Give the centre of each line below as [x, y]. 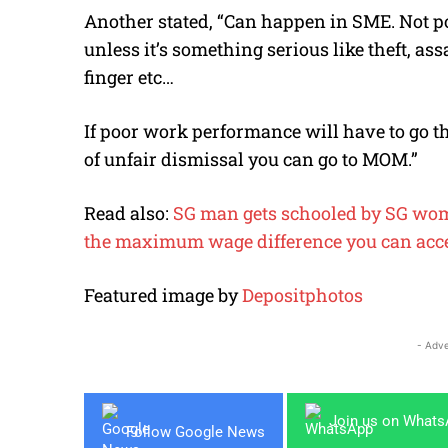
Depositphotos [302, 295]
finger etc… [129, 77]
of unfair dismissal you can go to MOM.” [251, 159]
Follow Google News [195, 431]
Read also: [128, 213]
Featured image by [163, 295]
